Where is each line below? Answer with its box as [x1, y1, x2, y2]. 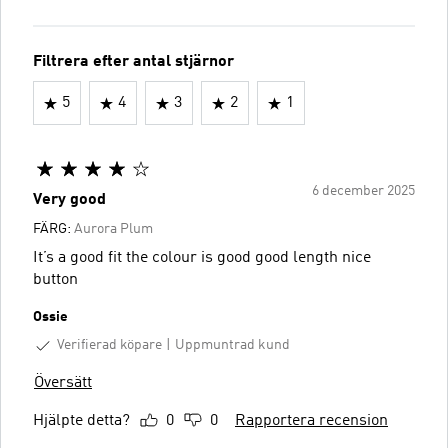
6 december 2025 [312, 184, 415, 198]
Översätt [34, 374, 92, 391]
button [33, 272, 78, 288]
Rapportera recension [235, 412, 388, 429]
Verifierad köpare [57, 338, 162, 352]
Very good [33, 192, 106, 208]
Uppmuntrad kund [175, 338, 290, 353]
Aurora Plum [74, 222, 153, 236]
